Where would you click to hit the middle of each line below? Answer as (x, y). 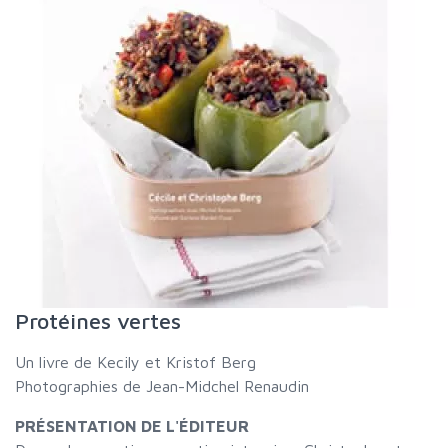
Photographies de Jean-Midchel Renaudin (162, 386)
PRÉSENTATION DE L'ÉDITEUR (132, 426)
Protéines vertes (98, 321)
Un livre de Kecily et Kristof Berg (135, 362)
